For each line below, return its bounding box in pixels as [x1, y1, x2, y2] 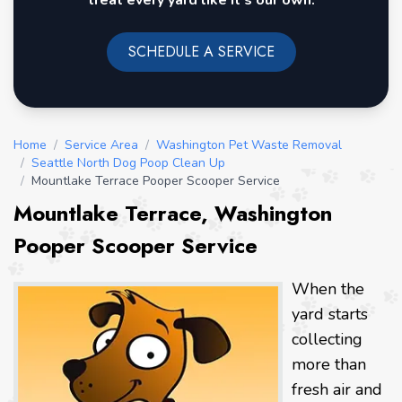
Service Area [65, 136, 138, 154]
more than [292, 354, 366, 376]
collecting [292, 328, 363, 351]
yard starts [292, 303, 368, 326]
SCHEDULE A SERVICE [127, 41, 275, 63]
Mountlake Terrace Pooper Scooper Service [31, 172, 280, 190]
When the [292, 278, 364, 301]
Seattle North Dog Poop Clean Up [31, 154, 225, 172]
